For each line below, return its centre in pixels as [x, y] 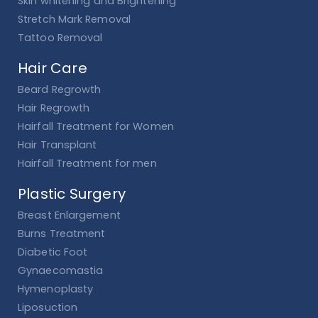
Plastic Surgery [72, 193]
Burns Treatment [62, 233]
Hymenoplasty [56, 289]
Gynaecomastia [61, 270]
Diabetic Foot [53, 252]
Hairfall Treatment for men [87, 163]
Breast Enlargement [69, 215]
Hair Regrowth [54, 108]
